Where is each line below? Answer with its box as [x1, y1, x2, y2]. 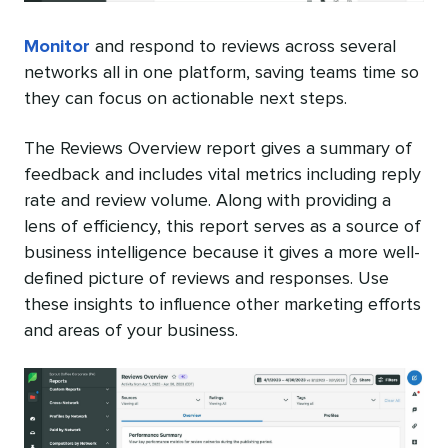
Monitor [24, 37, 90, 56]
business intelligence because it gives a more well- [24, 243, 420, 262]
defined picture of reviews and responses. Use [24, 269, 389, 288]
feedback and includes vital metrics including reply [24, 165, 421, 184]
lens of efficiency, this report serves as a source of [24, 217, 421, 236]
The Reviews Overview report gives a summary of [24, 139, 412, 158]
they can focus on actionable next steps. [24, 89, 347, 108]
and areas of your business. [24, 321, 238, 340]
